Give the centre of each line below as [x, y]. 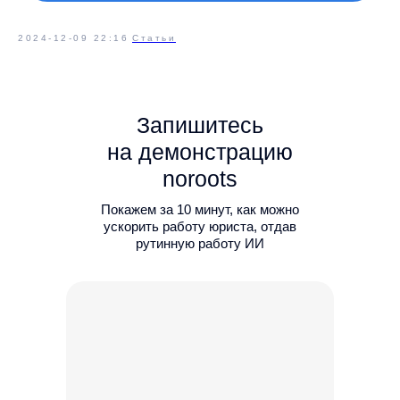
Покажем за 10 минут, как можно [200, 209]
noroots [200, 179]
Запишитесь [200, 125]
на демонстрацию [200, 152]
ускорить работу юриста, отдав [200, 226]
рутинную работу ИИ [200, 243]
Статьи [154, 38]
